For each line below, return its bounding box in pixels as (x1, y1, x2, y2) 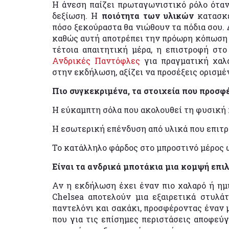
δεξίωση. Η (52, 10, 102, 21)
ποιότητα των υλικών (101, 10, 194, 21)
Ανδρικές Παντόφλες (52, 55, 140, 66)
